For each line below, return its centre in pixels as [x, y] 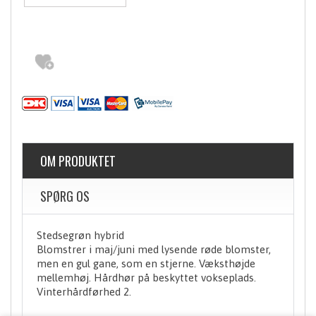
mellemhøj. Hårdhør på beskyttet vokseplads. [146, 277]
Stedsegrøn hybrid [80, 235]
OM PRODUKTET [78, 160]
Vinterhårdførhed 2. [84, 291]
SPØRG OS [65, 196]
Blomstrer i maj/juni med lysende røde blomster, [154, 249]
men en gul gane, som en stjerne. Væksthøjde [146, 263]
